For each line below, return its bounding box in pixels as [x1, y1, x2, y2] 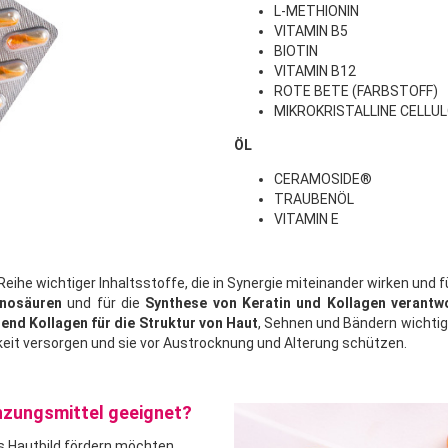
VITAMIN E [274, 211, 339, 228]
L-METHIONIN [274, 3, 359, 20]
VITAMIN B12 [274, 63, 356, 80]
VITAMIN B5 [274, 23, 348, 40]
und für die [62, 295, 146, 312]
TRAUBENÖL [274, 191, 354, 208]
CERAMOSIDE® [274, 171, 372, 188]
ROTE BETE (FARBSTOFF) [274, 83, 438, 100]
